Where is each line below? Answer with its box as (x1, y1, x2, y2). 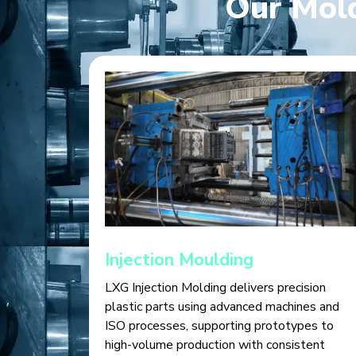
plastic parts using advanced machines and (105, 298, 339, 316)
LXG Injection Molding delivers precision (105, 279, 326, 297)
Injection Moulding (105, 248, 253, 273)
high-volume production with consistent (105, 336, 325, 354)
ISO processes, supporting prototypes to (105, 317, 334, 335)
